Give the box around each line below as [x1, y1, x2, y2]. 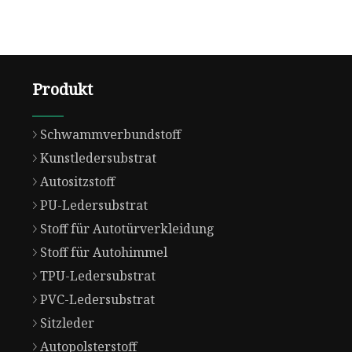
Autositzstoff [39, 173, 115, 191]
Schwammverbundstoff [39, 126, 181, 144]
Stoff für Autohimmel [39, 244, 167, 262]
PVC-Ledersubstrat [39, 291, 155, 309]
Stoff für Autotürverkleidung [39, 220, 214, 238]
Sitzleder [39, 314, 94, 332]
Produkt [31, 79, 93, 101]
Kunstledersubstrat [39, 149, 156, 167]
